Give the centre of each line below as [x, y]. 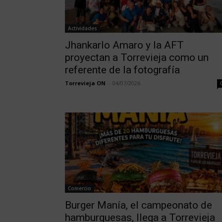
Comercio [79, 189]
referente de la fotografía [122, 70]
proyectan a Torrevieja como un [137, 58]
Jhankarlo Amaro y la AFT [124, 45]
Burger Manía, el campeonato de [138, 205]
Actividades [82, 28]
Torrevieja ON [85, 83]
